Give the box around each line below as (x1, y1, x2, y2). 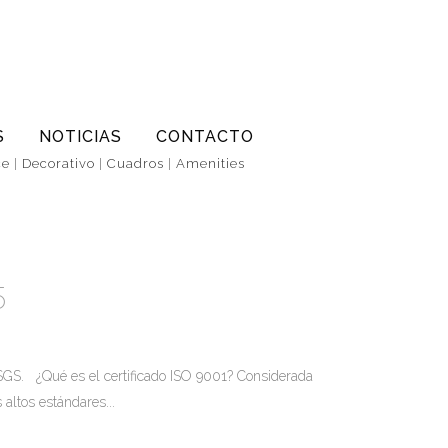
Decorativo (22, 156, 95, 172)
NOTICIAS (39, 127, 122, 146)
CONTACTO (156, 127, 254, 146)
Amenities (176, 156, 245, 172)
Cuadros (107, 156, 164, 172)
